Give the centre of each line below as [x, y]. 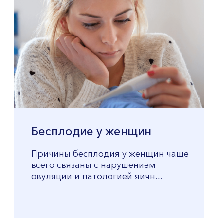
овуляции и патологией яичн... [97, 177]
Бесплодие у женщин [91, 132]
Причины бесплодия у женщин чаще [110, 154]
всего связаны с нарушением [93, 165]
